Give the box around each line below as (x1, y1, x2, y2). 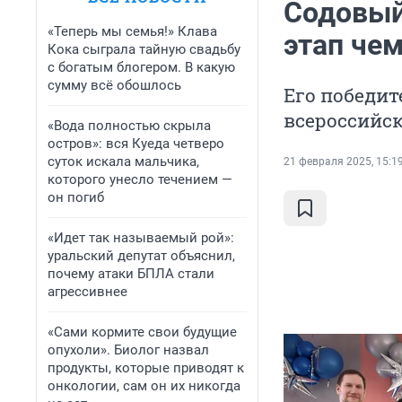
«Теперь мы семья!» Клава (48, 23, 217, 39)
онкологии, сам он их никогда (48, 378, 240, 394)
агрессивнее (48, 284, 127, 300)
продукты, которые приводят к (48, 360, 244, 376)
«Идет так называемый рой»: (48, 230, 234, 246)
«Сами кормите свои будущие (48, 324, 237, 340)
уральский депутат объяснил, (48, 248, 235, 264)
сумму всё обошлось (48, 77, 181, 93)
